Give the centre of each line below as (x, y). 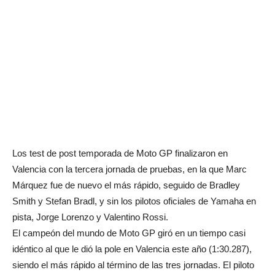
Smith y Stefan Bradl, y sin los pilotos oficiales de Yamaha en (134, 201)
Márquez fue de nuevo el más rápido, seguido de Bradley (126, 185)
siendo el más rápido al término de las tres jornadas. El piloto (133, 265)
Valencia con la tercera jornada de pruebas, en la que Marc (130, 169)
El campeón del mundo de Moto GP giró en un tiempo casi (129, 233)
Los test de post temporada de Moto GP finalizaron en (120, 153)
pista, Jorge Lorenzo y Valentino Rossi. (90, 217)
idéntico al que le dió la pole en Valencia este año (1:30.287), (132, 249)
